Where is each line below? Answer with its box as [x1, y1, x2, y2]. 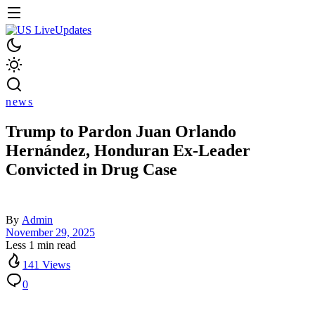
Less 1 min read [6, 239, 76, 252]
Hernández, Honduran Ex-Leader [6, 141, 250, 160]
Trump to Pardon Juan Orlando [6, 122, 236, 141]
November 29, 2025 [6, 226, 95, 239]
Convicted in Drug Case [6, 160, 177, 179]
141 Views [22, 259, 70, 271]
